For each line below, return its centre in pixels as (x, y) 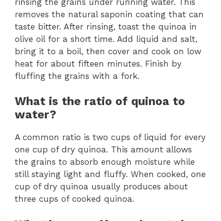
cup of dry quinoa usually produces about (101, 187)
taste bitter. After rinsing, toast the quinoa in (106, 26)
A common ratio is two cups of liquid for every (110, 137)
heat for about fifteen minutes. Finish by (98, 63)
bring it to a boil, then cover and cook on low (108, 51)
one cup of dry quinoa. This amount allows (103, 150)
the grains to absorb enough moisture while (105, 162)
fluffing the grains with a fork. (77, 76)
